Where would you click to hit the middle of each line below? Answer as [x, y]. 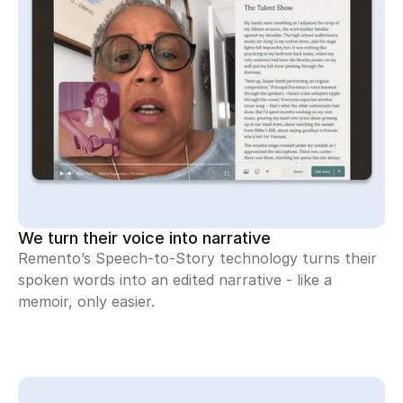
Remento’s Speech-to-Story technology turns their [197, 259]
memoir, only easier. [86, 302]
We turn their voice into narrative [144, 238]
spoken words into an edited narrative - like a [175, 280]
